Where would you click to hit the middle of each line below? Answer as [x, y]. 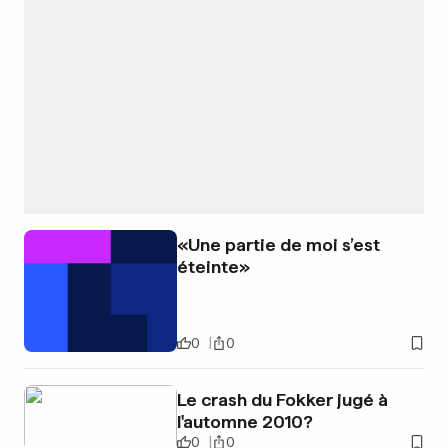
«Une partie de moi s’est [278, 244]
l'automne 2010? [244, 422]
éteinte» [213, 266]
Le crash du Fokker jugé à [282, 400]
